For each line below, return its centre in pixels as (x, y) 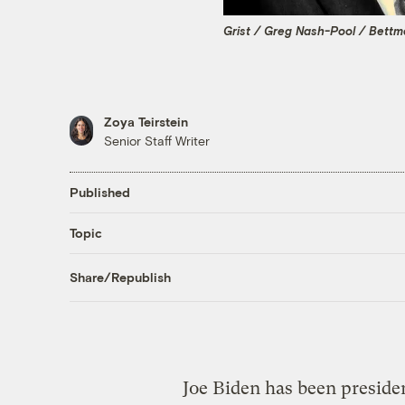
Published (99, 193)
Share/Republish (120, 278)
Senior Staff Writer (156, 140)
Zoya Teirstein (146, 121)
